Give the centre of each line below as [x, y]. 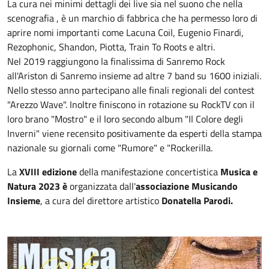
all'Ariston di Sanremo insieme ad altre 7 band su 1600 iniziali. [134, 76]
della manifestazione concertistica [149, 172]
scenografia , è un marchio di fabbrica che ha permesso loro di [132, 18]
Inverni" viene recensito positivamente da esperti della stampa [134, 133]
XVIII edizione [48, 172]
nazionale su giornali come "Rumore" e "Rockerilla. [110, 148]
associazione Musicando [187, 186]
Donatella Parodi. [197, 201]
